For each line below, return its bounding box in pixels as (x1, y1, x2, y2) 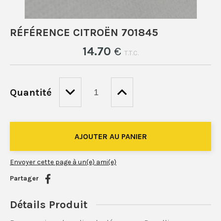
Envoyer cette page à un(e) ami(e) (10, 158, 116, 167)
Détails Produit (10, 198, 87, 212)
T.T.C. (124, 49, 139, 58)
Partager (10, 174, 39, 183)
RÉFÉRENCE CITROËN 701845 (10, 26, 158, 39)
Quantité (10, 86, 52, 98)
